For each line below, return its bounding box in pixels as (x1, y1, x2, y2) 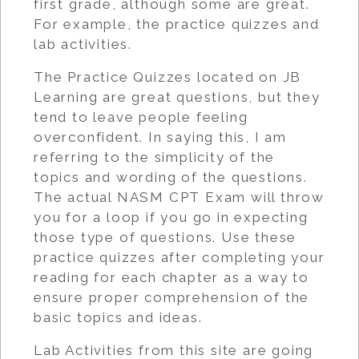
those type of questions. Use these (34, 228, 297, 245)
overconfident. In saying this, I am (34, 128, 287, 145)
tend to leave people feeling (34, 108, 248, 125)
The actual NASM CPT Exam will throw (34, 188, 325, 205)
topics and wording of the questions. (34, 168, 308, 185)
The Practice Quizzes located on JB (34, 68, 302, 85)
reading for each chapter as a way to (34, 268, 309, 285)
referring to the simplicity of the (34, 148, 276, 165)
